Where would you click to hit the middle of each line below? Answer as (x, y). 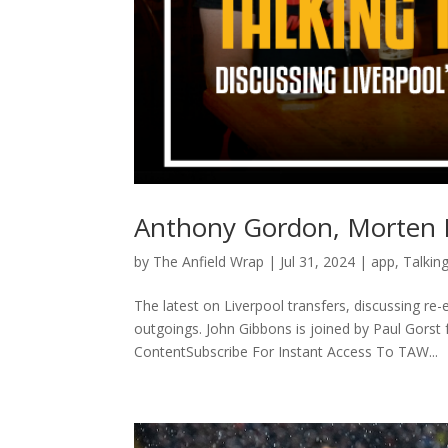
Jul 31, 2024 (318, 262)
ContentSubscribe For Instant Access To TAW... (286, 352)
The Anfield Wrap (209, 262)
